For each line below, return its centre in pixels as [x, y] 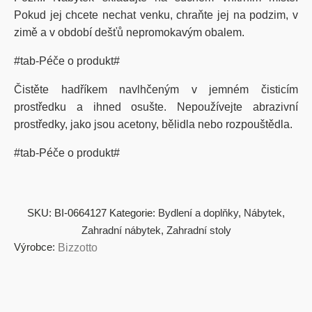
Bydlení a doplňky [198, 213]
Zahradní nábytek [121, 231]
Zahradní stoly [198, 231]
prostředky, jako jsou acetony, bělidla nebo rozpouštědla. [153, 125]
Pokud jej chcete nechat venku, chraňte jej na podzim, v [156, 15]
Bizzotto [78, 248]
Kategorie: [134, 213]
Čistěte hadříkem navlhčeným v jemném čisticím [156, 90]
